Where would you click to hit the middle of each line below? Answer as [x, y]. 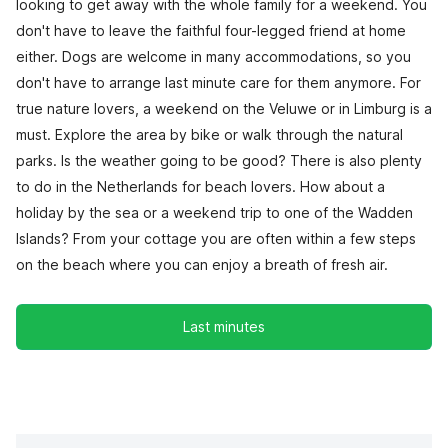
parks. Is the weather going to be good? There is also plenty [219, 161]
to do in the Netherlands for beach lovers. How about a [200, 187]
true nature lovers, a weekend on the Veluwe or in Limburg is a [224, 109]
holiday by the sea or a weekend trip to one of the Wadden [214, 213]
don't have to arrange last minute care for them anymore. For [218, 83]
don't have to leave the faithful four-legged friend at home [211, 31]
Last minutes [223, 327]
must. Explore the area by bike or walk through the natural [209, 135]
